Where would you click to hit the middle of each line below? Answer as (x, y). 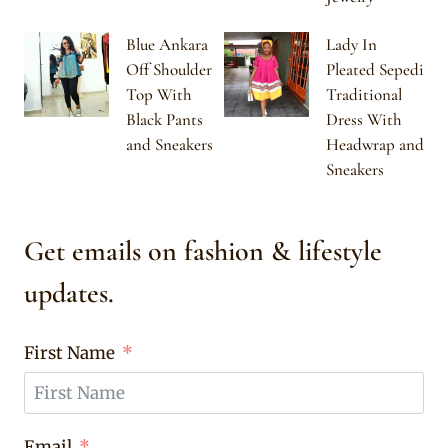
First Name (69, 352)
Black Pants (164, 119)
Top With (159, 94)
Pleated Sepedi (375, 69)
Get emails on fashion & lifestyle (203, 251)
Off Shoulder (169, 69)
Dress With (364, 119)
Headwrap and (375, 144)
